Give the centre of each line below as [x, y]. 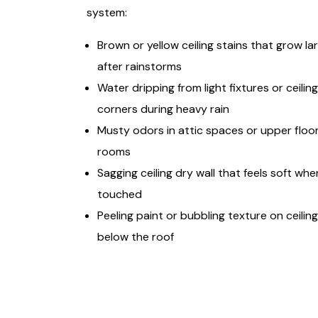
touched [120, 194]
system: [107, 12]
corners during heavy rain [163, 109]
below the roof [136, 237]
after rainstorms [139, 66]
